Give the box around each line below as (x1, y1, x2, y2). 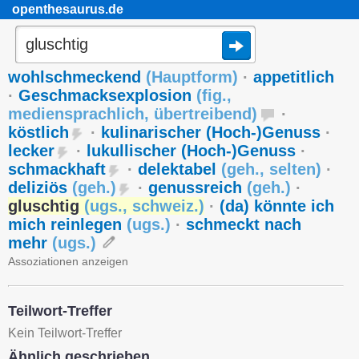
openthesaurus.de (12, 2, 123, 16)
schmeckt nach (186, 216, 301, 233)
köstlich (8, 123, 69, 141)
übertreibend (154, 105, 252, 123)
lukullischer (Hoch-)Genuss (87, 142, 296, 159)
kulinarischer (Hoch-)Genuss (101, 123, 321, 141)
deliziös (8, 179, 72, 196)
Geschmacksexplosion (18, 87, 196, 104)
